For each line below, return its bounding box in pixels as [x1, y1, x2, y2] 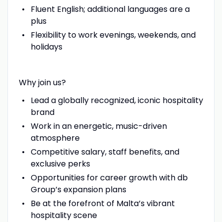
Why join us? [18, 76, 66, 88]
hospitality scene [30, 209, 97, 221]
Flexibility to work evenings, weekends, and [30, 29, 196, 41]
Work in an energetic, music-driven [30, 120, 167, 132]
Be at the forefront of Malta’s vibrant [30, 197, 175, 209]
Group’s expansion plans [30, 183, 126, 195]
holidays [30, 41, 62, 53]
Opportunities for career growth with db [30, 171, 188, 183]
